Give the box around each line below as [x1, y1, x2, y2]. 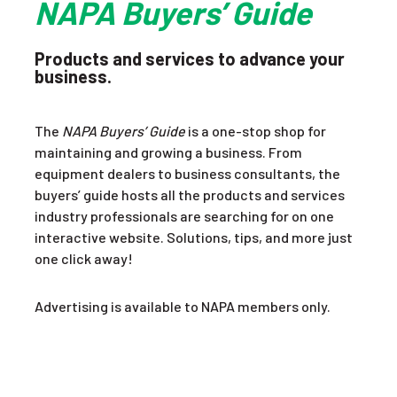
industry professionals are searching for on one [34, 207, 334, 224]
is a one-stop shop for [184, 122, 326, 139]
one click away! [34, 250, 133, 267]
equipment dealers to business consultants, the [34, 165, 340, 182]
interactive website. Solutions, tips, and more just [34, 229, 353, 245]
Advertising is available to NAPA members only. [34, 298, 331, 315]
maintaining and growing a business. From [34, 144, 302, 160]
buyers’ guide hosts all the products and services [34, 186, 345, 203]
